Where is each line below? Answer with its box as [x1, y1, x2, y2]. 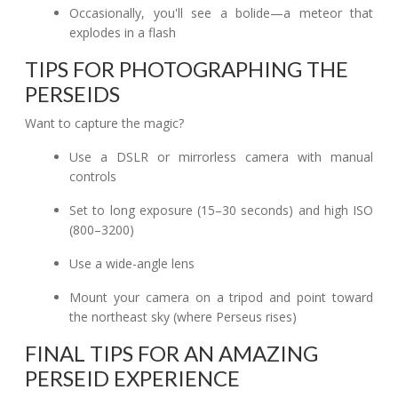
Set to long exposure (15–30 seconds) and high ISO [69, 202, 373, 219]
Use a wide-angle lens [69, 255, 195, 272]
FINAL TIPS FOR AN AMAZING [25, 340, 318, 366]
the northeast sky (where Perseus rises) [69, 308, 298, 325]
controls [69, 168, 117, 185]
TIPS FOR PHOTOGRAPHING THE [25, 56, 348, 82]
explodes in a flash [69, 24, 177, 41]
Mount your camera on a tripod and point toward [69, 289, 373, 306]
